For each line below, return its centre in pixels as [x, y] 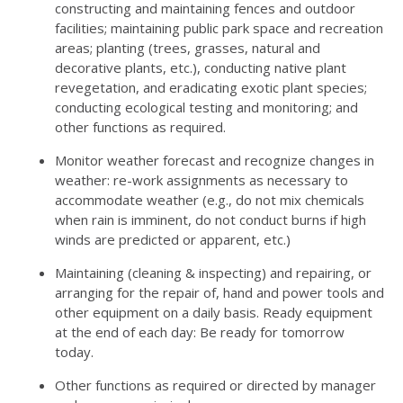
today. [74, 352]
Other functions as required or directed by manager [215, 385]
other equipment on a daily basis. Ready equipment [214, 312]
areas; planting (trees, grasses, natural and [188, 48]
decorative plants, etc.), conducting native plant [201, 67]
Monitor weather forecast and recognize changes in [215, 160]
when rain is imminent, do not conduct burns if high [210, 219]
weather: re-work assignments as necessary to [201, 180]
